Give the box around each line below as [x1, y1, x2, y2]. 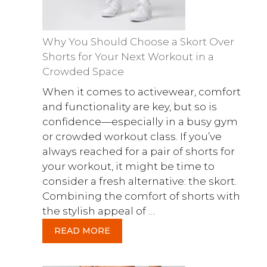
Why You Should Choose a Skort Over [42, 36, 234, 48]
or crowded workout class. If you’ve [42, 130, 222, 142]
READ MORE [54, 225, 110, 236]
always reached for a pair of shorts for [42, 145, 235, 157]
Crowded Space [42, 66, 124, 77]
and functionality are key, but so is [42, 100, 217, 113]
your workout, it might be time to [42, 160, 215, 172]
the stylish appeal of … [42, 204, 155, 217]
